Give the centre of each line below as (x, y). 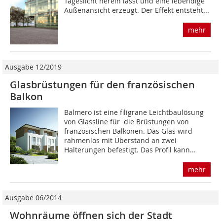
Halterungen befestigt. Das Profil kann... (130, 149)
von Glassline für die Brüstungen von (127, 121)
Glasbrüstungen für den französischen (102, 84)
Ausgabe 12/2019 (33, 67)
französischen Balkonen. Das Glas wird (129, 131)
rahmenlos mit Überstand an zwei (121, 140)
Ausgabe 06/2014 (33, 197)
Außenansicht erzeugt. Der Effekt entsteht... (137, 10)
